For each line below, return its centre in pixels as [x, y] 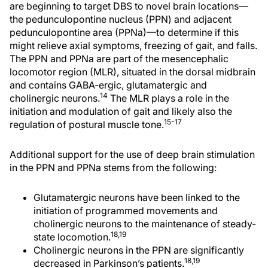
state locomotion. [72, 237]
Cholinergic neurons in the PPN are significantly [139, 250]
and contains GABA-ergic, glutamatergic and [108, 85]
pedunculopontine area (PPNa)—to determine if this [124, 33]
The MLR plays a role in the [168, 98]
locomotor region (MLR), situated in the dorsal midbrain [133, 72]
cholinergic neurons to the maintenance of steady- [145, 224]
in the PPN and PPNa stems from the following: [113, 168]
